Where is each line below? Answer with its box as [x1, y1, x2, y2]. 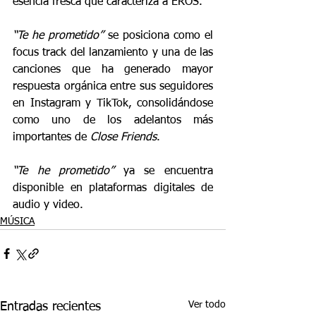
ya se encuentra [114, 166, 214, 177]
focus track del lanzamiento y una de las [13, 47, 213, 59]
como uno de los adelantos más [13, 115, 213, 126]
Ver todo [188, 300, 226, 310]
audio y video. [13, 200, 83, 211]
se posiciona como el [103, 30, 214, 42]
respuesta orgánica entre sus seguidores [13, 81, 213, 92]
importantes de [13, 132, 90, 143]
